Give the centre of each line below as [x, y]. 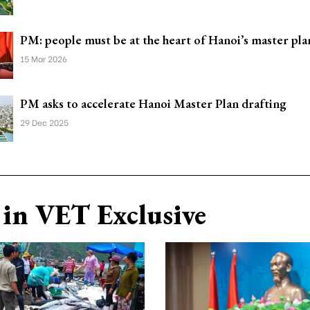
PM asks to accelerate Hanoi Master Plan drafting [153, 103]
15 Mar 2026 [44, 58]
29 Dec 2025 [44, 122]
